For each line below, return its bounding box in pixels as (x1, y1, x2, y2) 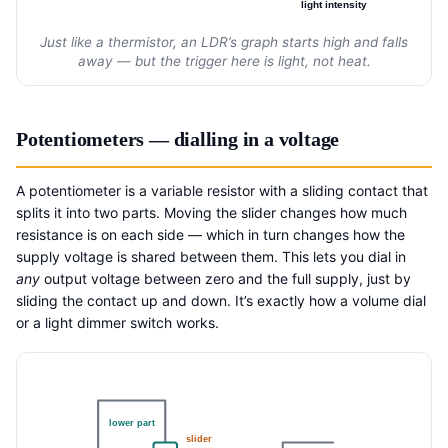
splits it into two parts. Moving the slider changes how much (16, 203, 407, 221)
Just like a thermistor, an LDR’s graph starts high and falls (40, 33, 408, 50)
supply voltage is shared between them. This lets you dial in (16, 247, 406, 265)
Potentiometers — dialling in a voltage (16, 127, 340, 150)
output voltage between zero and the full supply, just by (40, 269, 411, 287)
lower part (108, 417, 155, 428)
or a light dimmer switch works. (16, 313, 219, 331)
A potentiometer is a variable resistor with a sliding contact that (16, 181, 428, 199)
